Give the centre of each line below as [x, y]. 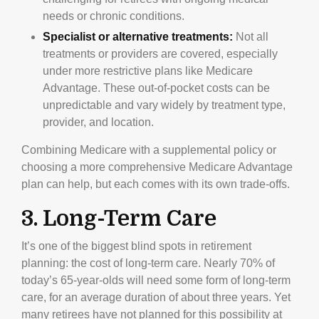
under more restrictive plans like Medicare [148, 70]
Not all [251, 36]
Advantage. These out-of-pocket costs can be [156, 88]
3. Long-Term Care [119, 218]
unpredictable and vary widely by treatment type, [164, 105]
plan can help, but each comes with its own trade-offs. [156, 184]
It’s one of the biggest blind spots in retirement [136, 246]
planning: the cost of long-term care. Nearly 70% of [148, 263]
